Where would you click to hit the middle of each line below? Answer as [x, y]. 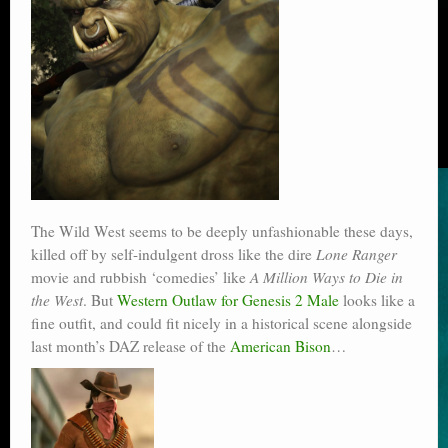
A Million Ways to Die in [326, 277]
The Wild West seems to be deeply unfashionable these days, [222, 231]
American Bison [280, 346]
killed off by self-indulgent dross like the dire [173, 254]
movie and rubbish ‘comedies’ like [140, 277]
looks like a [377, 300]
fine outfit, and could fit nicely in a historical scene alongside [221, 323]
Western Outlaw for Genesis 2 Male [228, 300]
